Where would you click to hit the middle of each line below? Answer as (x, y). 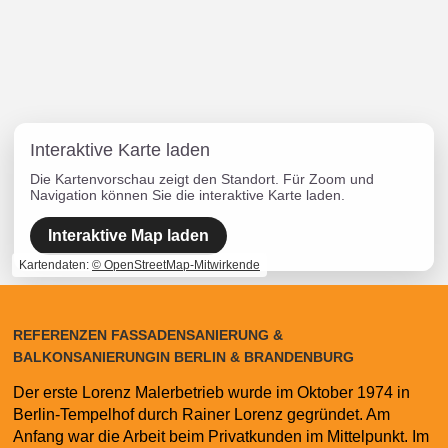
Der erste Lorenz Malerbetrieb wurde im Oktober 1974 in (212, 393)
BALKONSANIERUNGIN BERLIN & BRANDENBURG (184, 357)
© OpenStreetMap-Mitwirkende (176, 265)
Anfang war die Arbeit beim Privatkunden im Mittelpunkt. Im (221, 437)
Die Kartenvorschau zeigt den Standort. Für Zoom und (202, 179)
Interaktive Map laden (128, 236)
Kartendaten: (55, 265)
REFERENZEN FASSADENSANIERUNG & (148, 335)
